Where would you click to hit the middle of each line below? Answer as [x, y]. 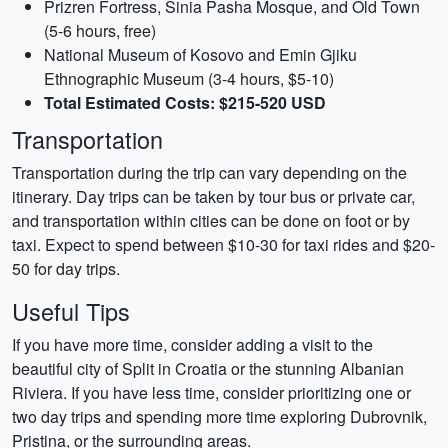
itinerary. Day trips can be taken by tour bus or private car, [213, 196]
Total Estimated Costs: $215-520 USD [185, 102]
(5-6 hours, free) [100, 30]
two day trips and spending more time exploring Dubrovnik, [219, 416]
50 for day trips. [66, 268]
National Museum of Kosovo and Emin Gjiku [200, 54]
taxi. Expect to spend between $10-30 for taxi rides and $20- [223, 244]
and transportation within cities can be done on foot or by [211, 220]
